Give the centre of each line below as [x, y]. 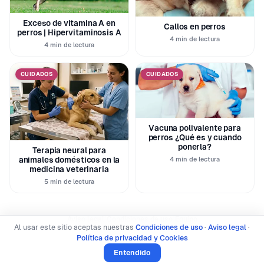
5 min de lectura [69, 181]
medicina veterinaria [69, 169]
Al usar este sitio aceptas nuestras [75, 227]
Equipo [186, 219]
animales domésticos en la [69, 160]
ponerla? [195, 147]
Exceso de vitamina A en [69, 23]
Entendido [132, 253]
